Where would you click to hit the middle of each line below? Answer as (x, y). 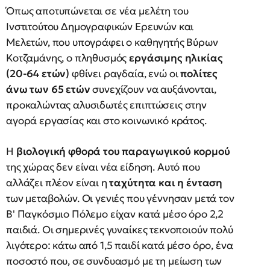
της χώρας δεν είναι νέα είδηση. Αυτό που (103, 167)
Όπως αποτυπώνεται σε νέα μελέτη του (97, 11)
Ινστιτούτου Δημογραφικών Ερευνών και (100, 27)
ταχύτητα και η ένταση (166, 183)
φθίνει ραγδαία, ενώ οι (125, 74)
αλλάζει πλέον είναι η (58, 183)
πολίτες (199, 74)
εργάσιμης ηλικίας (176, 58)
